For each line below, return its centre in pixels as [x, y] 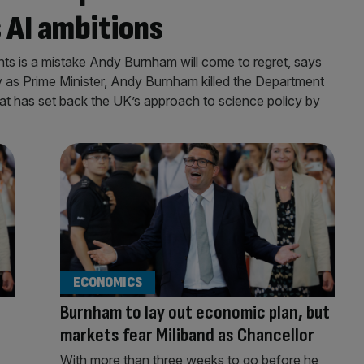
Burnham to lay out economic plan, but [195, 312]
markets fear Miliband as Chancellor [187, 335]
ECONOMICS [107, 282]
